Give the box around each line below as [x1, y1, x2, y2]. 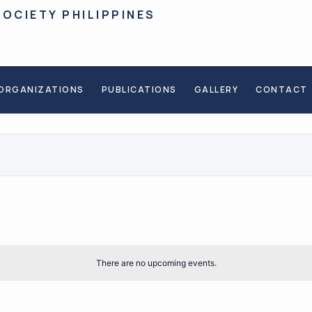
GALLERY [194, 84, 239, 96]
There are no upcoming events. [95, 258, 217, 269]
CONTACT [256, 84, 308, 96]
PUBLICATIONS [101, 84, 177, 96]
